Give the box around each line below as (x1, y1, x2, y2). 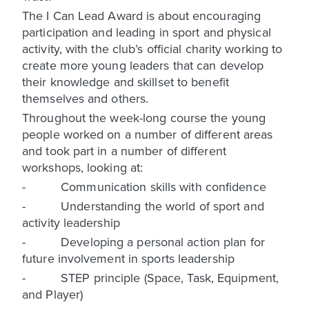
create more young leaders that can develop (22, 56, 264, 74)
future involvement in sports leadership (22, 249, 235, 267)
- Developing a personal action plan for (22, 232, 265, 250)
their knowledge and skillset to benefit (22, 72, 229, 90)
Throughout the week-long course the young (22, 108, 266, 126)
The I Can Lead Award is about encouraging (22, 6, 261, 24)
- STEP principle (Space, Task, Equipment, (22, 268, 279, 286)
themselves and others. (22, 89, 149, 107)
